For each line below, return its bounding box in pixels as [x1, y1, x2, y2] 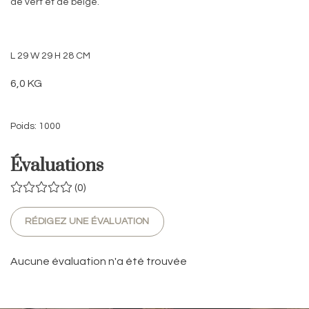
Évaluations [10, 154, 103, 178]
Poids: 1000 [10, 121, 61, 132]
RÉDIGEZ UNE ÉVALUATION [25, 217, 150, 227]
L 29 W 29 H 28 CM [10, 51, 90, 61]
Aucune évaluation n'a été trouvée [10, 256, 187, 268]
